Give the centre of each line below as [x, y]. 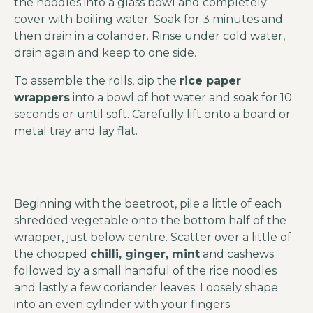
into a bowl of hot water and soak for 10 [181, 97]
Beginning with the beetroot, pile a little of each [148, 204]
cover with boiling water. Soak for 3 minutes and [148, 19]
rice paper [210, 81]
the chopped [52, 254]
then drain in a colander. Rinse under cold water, [150, 36]
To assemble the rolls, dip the [97, 81]
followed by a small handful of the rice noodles [145, 271]
